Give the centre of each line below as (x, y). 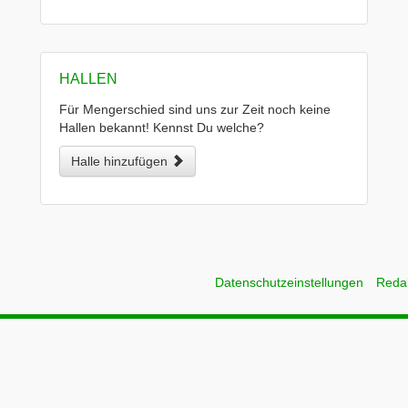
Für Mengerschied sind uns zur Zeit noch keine (195, 109)
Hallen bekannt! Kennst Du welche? (162, 127)
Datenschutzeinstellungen (289, 282)
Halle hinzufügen (121, 161)
